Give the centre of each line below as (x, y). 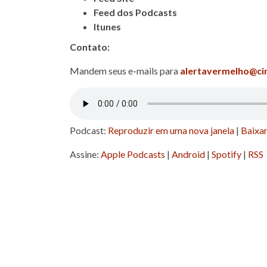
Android (188, 154)
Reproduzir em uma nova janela (171, 130)
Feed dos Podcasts (135, 12)
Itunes (107, 27)
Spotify (226, 154)
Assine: (85, 154)
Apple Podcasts (133, 154)
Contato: (90, 47)
